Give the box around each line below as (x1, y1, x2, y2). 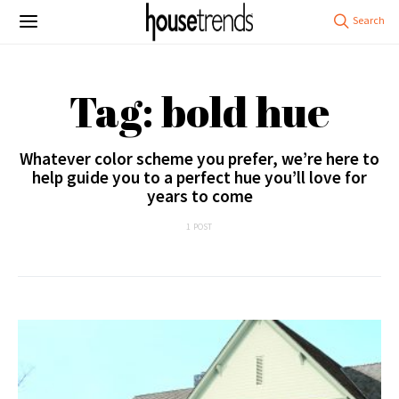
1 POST (186, 221, 213, 232)
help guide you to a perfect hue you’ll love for (32, 167, 367, 188)
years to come (146, 185, 253, 207)
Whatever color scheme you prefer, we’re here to (20, 148, 379, 169)
